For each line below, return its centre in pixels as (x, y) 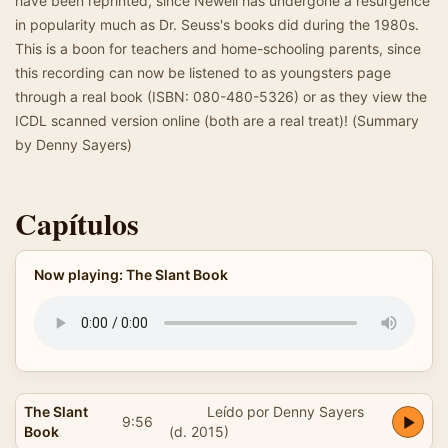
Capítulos (77, 223)
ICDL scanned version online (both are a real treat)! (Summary (217, 120)
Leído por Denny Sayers (285, 411)
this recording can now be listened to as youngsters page (203, 72)
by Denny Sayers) (73, 144)
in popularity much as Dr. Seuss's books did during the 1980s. (217, 24)
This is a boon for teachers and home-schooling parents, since (218, 48)
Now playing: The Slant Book (130, 274)
